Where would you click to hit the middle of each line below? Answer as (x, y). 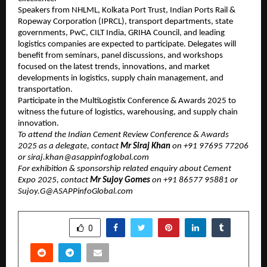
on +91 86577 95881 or (194, 181)
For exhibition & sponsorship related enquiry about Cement (125, 169)
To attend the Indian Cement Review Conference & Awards (123, 135)
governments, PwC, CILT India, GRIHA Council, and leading (121, 33)
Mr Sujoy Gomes (120, 181)
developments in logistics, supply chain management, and (121, 79)
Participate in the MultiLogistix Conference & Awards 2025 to (127, 101)
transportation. (45, 90)
